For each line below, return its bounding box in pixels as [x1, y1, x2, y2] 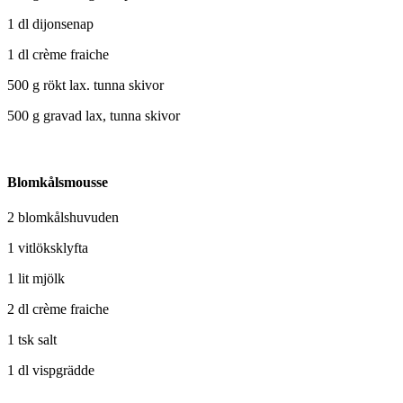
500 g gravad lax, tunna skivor [7, 108, 180, 124]
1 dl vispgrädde [7, 362, 94, 378]
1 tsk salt [7, 331, 57, 347]
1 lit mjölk [7, 270, 65, 286]
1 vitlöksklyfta [7, 239, 88, 255]
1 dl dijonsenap [7, 16, 94, 32]
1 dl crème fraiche [7, 47, 109, 63]
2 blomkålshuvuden [7, 209, 119, 225]
